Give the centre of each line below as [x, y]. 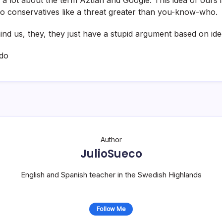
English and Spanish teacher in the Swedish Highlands [111, 174]
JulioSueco [111, 154]
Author [111, 139]
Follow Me [111, 209]
